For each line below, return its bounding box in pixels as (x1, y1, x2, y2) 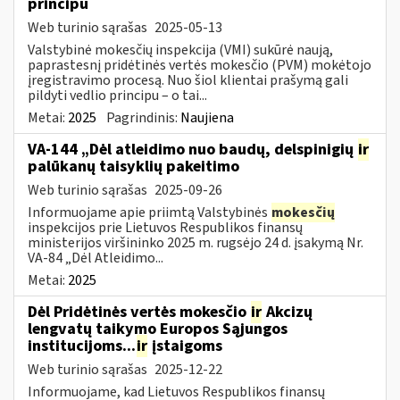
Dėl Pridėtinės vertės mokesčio (28, 300, 250, 323)
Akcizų (262, 300, 312, 323)
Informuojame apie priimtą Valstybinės (28, 202, 271, 222)
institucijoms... (28, 334, 136, 357)
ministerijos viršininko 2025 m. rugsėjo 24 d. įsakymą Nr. (28, 232, 363, 253)
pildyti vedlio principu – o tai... (28, 85, 207, 105)
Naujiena (180, 107, 234, 128)
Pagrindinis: (106, 107, 180, 128)
